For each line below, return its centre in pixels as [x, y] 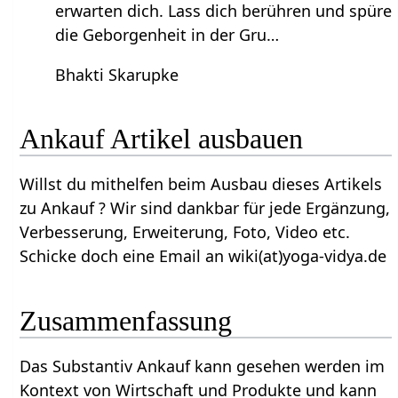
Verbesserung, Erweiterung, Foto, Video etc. [185, 232]
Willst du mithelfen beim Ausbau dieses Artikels [201, 184]
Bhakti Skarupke [117, 74]
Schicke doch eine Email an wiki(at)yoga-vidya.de [203, 256]
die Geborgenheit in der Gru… [167, 34]
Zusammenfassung [126, 320]
